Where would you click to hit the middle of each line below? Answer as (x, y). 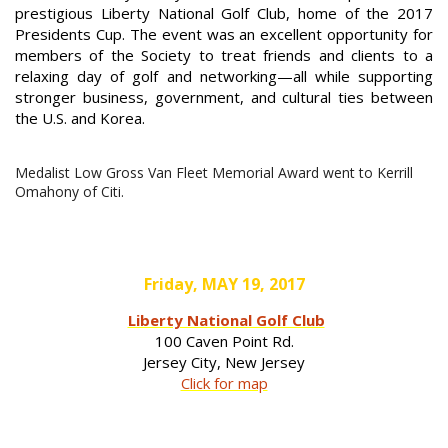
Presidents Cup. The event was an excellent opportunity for (224, 34)
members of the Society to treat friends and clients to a (224, 55)
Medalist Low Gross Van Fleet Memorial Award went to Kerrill (214, 173)
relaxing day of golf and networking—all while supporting (224, 76)
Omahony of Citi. (69, 192)
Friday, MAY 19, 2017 (224, 284)
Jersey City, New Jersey (224, 362)
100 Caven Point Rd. (224, 341)
